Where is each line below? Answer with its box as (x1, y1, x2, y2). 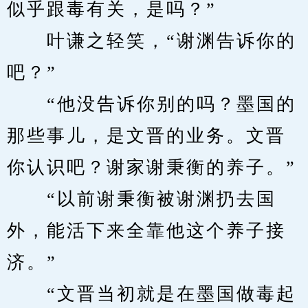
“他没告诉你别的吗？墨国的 (7, 94, 296, 114)
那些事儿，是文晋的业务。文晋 (7, 126, 286, 146)
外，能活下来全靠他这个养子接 (7, 221, 286, 241)
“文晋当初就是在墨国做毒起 (7, 284, 296, 304)
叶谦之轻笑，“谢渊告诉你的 (7, 31, 296, 51)
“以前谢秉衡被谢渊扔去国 (7, 189, 276, 209)
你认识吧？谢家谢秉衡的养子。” (7, 157, 296, 177)
